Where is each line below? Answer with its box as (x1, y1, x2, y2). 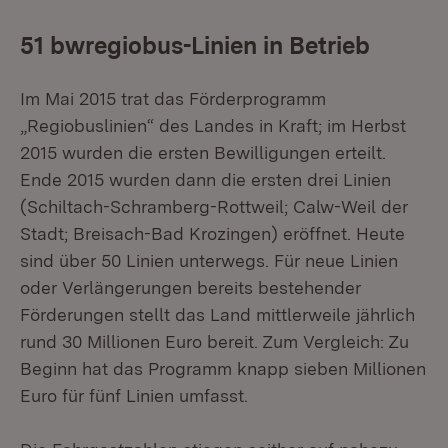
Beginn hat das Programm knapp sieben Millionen (20, 358, 426, 379)
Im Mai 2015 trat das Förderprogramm (20, 88, 326, 109)
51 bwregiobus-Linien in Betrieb (20, 31, 370, 60)
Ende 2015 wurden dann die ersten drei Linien (20, 169, 391, 190)
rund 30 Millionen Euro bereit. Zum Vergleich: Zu (20, 331, 409, 352)
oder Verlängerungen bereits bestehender (20, 277, 361, 298)
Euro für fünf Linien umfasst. (20, 385, 248, 406)
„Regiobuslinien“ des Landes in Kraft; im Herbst (20, 115, 406, 136)
